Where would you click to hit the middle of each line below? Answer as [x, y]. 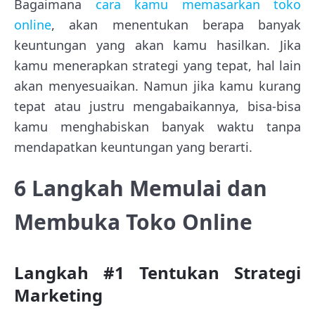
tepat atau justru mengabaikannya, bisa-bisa [157, 107]
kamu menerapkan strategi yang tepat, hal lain [157, 66]
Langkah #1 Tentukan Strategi [157, 273]
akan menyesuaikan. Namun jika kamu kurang [157, 86]
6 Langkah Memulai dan [141, 188]
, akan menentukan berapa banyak [176, 25]
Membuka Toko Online [133, 222]
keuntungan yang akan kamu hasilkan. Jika [157, 45]
